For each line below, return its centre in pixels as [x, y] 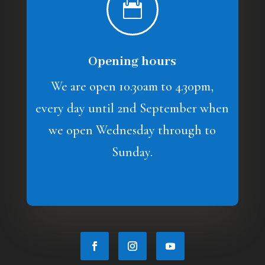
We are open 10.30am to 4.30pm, [132, 87]
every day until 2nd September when [132, 109]
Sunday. [132, 152]
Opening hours [132, 62]
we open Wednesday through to [132, 130]
